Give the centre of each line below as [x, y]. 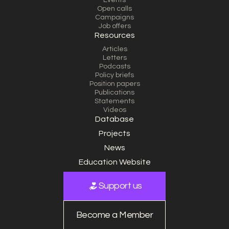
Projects [114, 133]
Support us [120, 186]
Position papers [114, 84]
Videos [114, 110]
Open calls [114, 9]
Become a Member [114, 215]
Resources [114, 35]
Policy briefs [114, 75]
